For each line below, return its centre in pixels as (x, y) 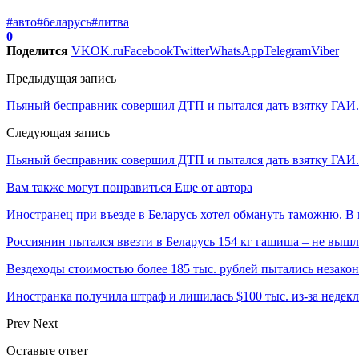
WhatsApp (236, 50)
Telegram (287, 50)
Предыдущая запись (61, 78)
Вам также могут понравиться (89, 187)
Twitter (191, 50)
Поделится (37, 50)
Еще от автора (214, 187)
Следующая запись (58, 132)
